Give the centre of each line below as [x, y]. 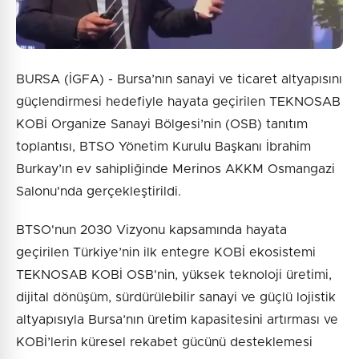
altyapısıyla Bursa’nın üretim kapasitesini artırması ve [177, 319]
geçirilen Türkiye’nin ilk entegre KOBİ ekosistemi [166, 252]
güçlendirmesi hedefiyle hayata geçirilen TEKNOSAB [178, 101]
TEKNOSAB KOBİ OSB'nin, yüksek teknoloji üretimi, [174, 274]
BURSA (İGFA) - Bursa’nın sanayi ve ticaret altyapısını [179, 79]
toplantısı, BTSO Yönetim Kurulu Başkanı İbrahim [163, 146]
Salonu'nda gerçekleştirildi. [99, 191]
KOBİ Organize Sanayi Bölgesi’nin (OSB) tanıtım [162, 124]
